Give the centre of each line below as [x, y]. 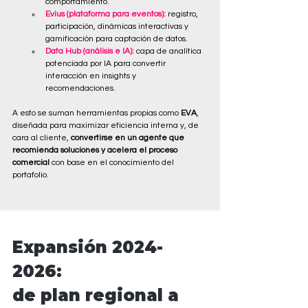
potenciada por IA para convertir [107, 63]
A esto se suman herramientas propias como [97, 113]
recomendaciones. [80, 88]
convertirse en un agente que [129, 137]
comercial [31, 162]
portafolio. [31, 175]
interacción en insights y [92, 76]
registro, [184, 14]
